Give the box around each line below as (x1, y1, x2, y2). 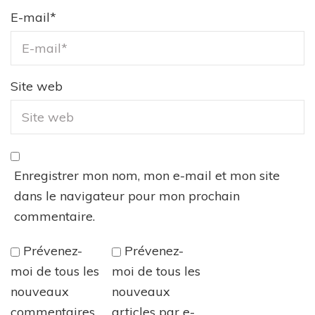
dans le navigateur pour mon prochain (14, 188, 240, 205)
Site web (11, 78, 63, 95)
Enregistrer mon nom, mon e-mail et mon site (14, 167, 280, 184)
